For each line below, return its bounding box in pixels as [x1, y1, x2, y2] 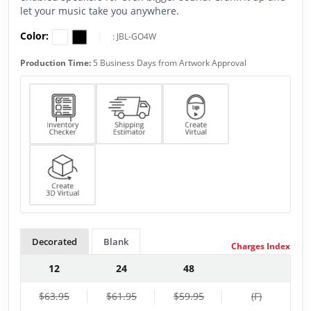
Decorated [32, 235, 77, 249]
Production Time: [20, 57, 93, 69]
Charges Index [231, 240, 290, 253]
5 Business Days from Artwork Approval [93, 57, 246, 69]
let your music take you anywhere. [20, 4, 179, 17]
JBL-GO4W [117, 31, 156, 42]
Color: [20, 29, 51, 42]
